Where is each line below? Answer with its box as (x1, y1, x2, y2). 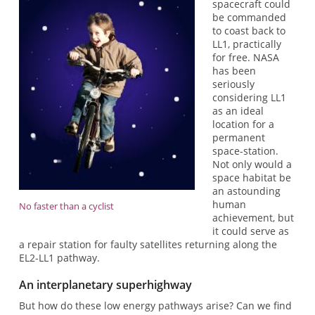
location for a (212, 117, 275, 131)
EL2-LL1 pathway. (18, 251, 100, 265)
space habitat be (212, 171, 292, 185)
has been (212, 64, 257, 78)
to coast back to (212, 24, 286, 38)
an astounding (212, 184, 281, 198)
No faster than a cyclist (18, 199, 114, 212)
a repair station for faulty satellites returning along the (18, 238, 277, 252)
